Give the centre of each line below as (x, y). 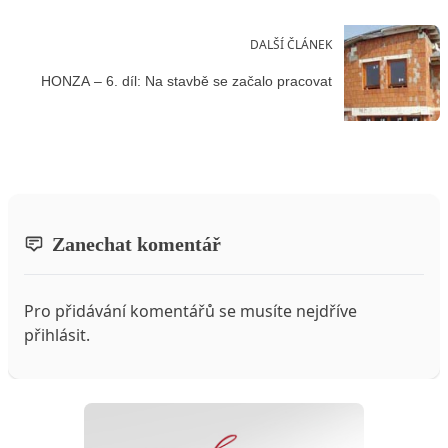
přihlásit (55, 334)
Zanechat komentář (136, 243)
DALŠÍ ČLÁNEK (291, 44)
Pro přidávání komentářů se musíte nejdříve (190, 310)
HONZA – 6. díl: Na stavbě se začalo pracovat (186, 81)
